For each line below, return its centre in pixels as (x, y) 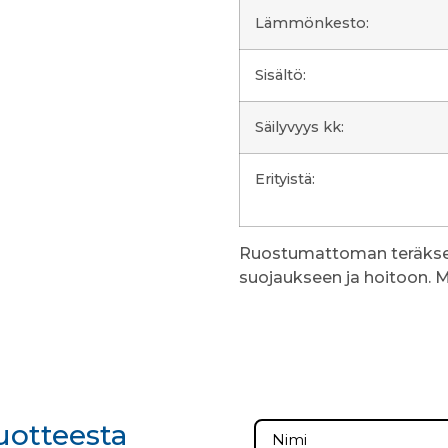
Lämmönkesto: (312, 23)
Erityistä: (285, 179)
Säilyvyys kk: (299, 127)
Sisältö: (280, 75)
